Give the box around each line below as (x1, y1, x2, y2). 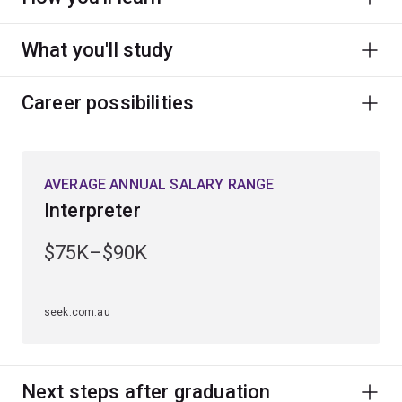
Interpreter (44, 198, 141, 222)
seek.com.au (44, 305, 110, 319)
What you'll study (22, 38, 173, 61)
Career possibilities (22, 91, 195, 114)
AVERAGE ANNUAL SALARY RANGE (44, 175, 275, 193)
